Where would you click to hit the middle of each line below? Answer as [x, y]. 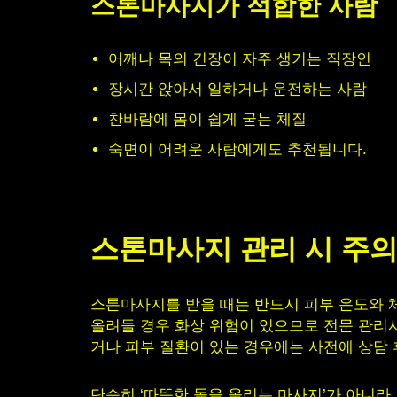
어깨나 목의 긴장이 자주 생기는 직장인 [240, 59]
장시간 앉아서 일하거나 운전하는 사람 [237, 89]
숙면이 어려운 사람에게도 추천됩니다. [237, 149]
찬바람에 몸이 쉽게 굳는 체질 [207, 119]
